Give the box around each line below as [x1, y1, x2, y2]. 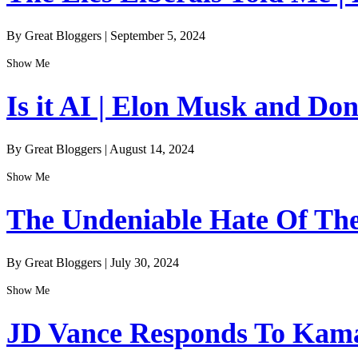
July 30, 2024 [110, 256, 179, 270]
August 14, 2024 [109, 141, 194, 156]
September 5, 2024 [110, 28, 205, 42]
